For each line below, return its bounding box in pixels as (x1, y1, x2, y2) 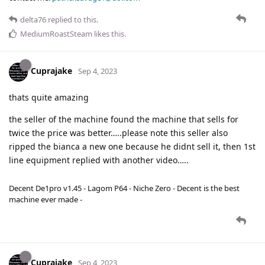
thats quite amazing (9, 91, 89, 103)
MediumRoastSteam (20, 28, 92, 39)
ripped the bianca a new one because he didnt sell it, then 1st (9, 140, 256, 152)
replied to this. (46, 14, 98, 25)
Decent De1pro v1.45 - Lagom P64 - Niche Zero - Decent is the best (9, 182, 240, 193)
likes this (92, 28, 124, 39)
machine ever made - (9, 193, 82, 205)
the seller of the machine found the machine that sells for (9, 113, 238, 125)
